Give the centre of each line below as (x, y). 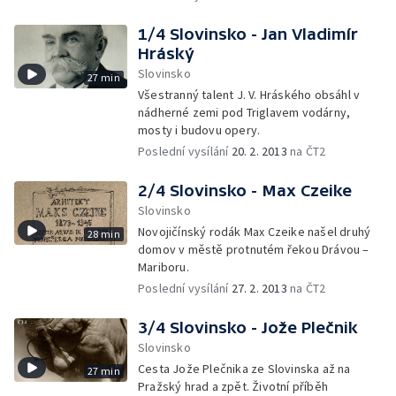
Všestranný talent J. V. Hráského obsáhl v (249, 95)
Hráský (166, 53)
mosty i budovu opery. (199, 130)
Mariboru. (164, 267)
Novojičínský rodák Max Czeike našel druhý (255, 232)
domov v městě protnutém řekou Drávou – (254, 249)
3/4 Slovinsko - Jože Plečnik (248, 327)
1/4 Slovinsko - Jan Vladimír (248, 34)
